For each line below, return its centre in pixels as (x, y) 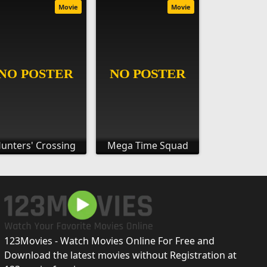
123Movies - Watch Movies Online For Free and (109, 240)
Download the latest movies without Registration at (120, 255)
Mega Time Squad (148, 145)
